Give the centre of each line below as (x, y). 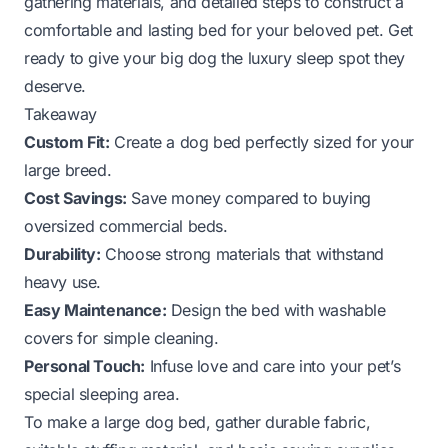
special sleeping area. (102, 393)
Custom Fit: (67, 141)
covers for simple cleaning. (121, 337)
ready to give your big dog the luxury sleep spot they (214, 57)
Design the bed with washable (276, 309)
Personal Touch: (84, 365)
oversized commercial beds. (126, 225)
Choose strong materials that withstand (242, 253)
